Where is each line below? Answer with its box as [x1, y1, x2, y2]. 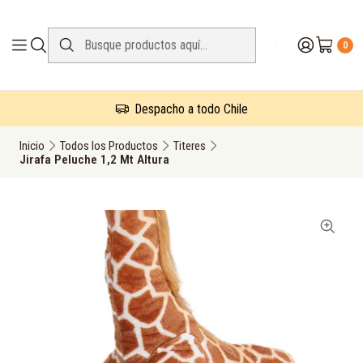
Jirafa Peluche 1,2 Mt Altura [19, 152, 169, 167]
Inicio [19, 138, 45, 153]
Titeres [173, 138, 206, 153]
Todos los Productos [59, 138, 158, 153]
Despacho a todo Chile [132, 101, 248, 117]
